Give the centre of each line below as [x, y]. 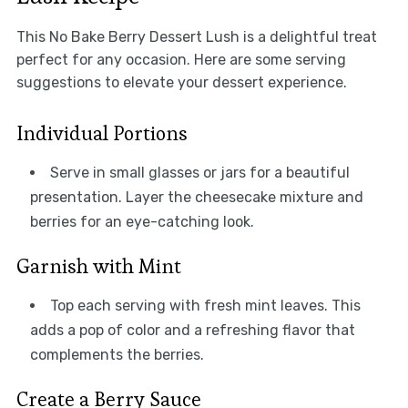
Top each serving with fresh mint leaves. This [205, 306]
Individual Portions [102, 133]
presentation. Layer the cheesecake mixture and [196, 198]
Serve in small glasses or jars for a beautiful [199, 173]
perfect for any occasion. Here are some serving [181, 60]
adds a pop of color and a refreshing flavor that [192, 331]
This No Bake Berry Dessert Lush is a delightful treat [196, 37]
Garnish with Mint [98, 266]
